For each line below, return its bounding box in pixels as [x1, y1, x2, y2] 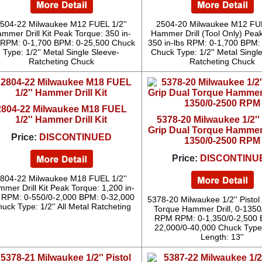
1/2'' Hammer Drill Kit [15, 115, 108, 125]
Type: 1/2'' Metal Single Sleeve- [3, 47, 120, 57]
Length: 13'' [200, 232, 244, 242]
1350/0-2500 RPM [184, 136, 260, 146]
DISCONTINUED [39, 132, 112, 142]
